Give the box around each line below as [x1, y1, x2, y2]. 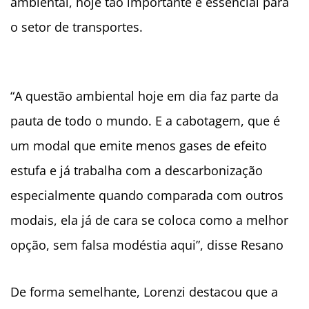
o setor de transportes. [10, 19, 143, 36]
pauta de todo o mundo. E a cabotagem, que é [10, 112, 280, 130]
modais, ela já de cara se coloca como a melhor [10, 212, 288, 229]
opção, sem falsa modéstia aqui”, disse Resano [10, 237, 283, 254]
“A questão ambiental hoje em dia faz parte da [10, 88, 279, 105]
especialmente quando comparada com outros [10, 187, 283, 204]
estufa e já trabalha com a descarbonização [10, 162, 263, 179]
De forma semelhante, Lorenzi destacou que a [10, 283, 278, 301]
